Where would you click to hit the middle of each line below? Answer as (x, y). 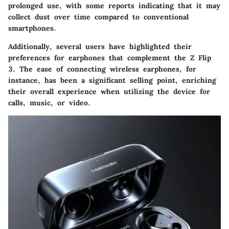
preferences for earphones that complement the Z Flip (110, 58)
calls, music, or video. (49, 103)
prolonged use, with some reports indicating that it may (114, 6)
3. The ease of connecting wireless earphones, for (102, 69)
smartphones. (32, 28)
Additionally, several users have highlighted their (100, 47)
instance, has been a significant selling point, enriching (112, 81)
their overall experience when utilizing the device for (109, 92)
